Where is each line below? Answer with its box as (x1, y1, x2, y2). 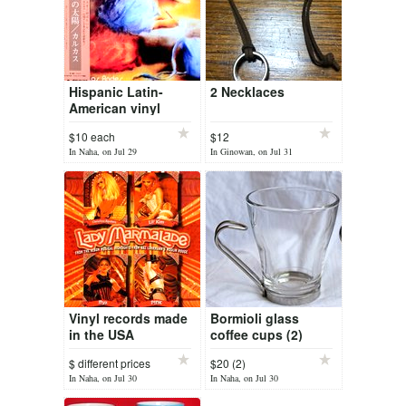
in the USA (69, 325, 134, 343)
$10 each (69, 129, 115, 144)
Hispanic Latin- (69, 82, 163, 101)
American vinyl (69, 99, 160, 117)
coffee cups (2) (210, 325, 303, 343)
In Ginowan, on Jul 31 (210, 145, 293, 158)
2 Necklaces (210, 82, 285, 101)
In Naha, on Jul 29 (69, 145, 137, 158)
